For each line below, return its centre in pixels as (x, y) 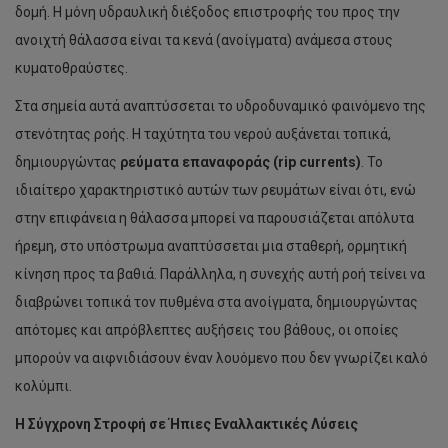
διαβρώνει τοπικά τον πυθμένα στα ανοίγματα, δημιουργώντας (216, 302)
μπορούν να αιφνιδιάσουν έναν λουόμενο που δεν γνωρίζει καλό (221, 358)
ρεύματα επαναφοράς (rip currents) (240, 162)
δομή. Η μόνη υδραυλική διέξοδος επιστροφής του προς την (207, 12)
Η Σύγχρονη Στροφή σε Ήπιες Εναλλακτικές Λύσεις (186, 424)
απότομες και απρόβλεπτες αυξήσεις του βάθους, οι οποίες (207, 330)
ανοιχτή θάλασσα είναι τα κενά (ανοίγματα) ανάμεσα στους (204, 40)
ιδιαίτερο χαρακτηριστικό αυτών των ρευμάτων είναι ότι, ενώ (215, 190)
